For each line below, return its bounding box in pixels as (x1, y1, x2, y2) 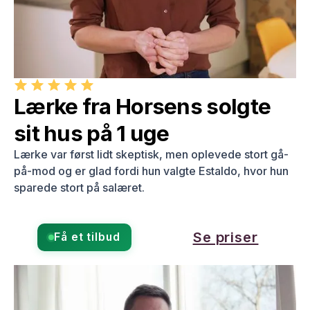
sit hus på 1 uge (14, 120, 170, 147)
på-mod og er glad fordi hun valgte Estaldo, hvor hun (14, 163, 289, 178)
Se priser (192, 228, 259, 246)
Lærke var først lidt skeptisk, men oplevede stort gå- (14, 147, 289, 161)
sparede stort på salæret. (14, 180, 145, 194)
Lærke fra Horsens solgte (14, 93, 271, 120)
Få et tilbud (53, 230, 121, 244)
